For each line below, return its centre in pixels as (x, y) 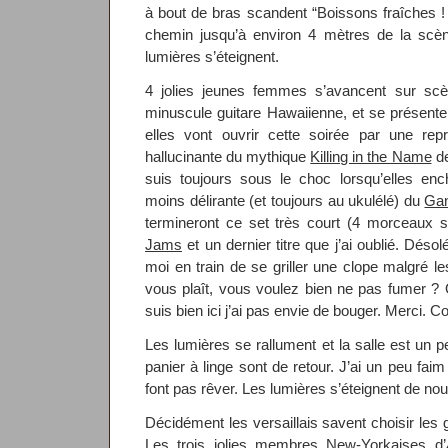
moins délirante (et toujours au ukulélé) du (285, 200)
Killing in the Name (371, 156)
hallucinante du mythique (228, 156)
